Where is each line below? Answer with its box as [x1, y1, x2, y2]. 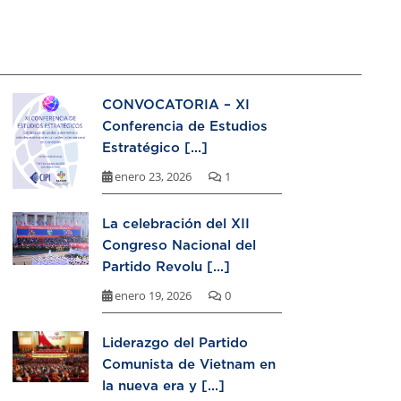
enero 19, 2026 [112, 287, 194, 304]
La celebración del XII [102, 216, 250, 231]
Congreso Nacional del [102, 237, 256, 252]
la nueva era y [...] [102, 378, 225, 393]
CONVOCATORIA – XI [102, 97, 250, 112]
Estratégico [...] [102, 140, 208, 155]
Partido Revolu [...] [102, 259, 230, 274]
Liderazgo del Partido [102, 335, 248, 350]
